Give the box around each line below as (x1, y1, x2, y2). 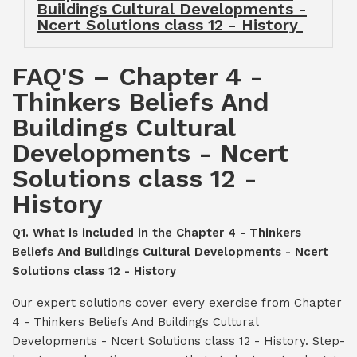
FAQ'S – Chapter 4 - (12, 61, 263, 92)
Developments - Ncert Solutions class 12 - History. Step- (12, 334, 345, 348)
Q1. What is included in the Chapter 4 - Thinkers (12, 226, 301, 240)
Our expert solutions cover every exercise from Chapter (12, 296, 342, 310)
